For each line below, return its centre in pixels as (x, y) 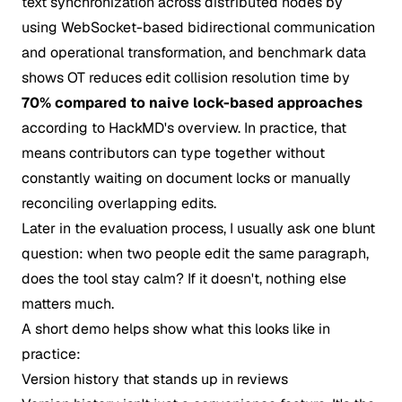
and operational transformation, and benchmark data (194, 52)
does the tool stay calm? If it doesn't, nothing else (184, 279)
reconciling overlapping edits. (119, 203)
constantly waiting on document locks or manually (186, 178)
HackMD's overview (173, 128)
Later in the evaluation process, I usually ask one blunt (198, 228)
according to (65, 128)
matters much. (68, 304)
